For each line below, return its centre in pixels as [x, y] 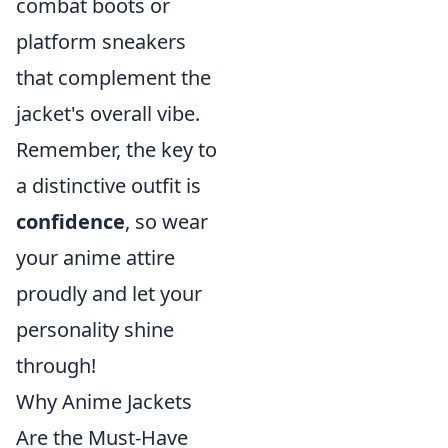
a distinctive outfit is [108, 185]
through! [56, 365]
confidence [70, 221]
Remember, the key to [116, 149]
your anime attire [95, 257]
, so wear [166, 221]
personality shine [95, 329]
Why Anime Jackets [104, 401]
